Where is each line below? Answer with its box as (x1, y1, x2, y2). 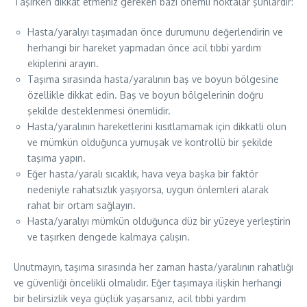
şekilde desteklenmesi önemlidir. (27, 105, 171, 116)
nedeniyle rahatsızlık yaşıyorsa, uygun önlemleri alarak (27, 184, 269, 195)
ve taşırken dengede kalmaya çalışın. (27, 231, 190, 243)
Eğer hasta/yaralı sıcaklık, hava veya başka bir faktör (27, 168, 258, 180)
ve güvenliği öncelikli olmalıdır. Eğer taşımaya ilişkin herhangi (14, 277, 282, 288)
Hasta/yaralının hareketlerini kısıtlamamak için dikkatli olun (27, 121, 286, 132)
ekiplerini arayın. (27, 58, 99, 69)
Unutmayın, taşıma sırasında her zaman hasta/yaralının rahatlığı (14, 261, 293, 273)
